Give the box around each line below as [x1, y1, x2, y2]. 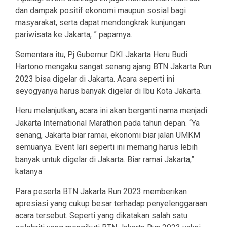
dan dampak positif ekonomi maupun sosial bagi [15, 6, 186, 16]
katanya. [15, 167, 44, 177]
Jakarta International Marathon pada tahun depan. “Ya [15, 118, 200, 128]
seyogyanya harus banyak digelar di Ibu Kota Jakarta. [15, 86, 202, 96]
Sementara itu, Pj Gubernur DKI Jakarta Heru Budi [15, 50, 187, 60]
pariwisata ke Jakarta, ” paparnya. [15, 30, 132, 40]
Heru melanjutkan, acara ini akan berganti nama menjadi [15, 106, 207, 116]
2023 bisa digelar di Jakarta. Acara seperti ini [15, 74, 174, 84]
